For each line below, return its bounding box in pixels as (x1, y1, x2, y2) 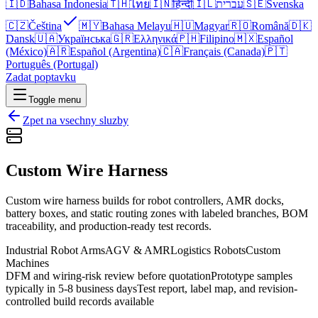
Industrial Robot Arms (6, 243, 105, 256)
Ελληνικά (133, 33, 177, 45)
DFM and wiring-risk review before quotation (6, 269, 211, 282)
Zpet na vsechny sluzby (23, 114, 128, 126)
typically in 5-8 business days (6, 282, 137, 295)
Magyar (194, 20, 229, 32)
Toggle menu (28, 94, 81, 105)
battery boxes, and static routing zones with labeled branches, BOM (6, 207, 308, 219)
